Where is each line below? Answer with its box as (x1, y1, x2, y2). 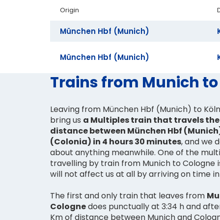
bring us (50, 114, 83, 126)
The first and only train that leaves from (50, 190, 207, 202)
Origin (60, 5, 79, 15)
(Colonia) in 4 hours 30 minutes (50, 136, 181, 148)
